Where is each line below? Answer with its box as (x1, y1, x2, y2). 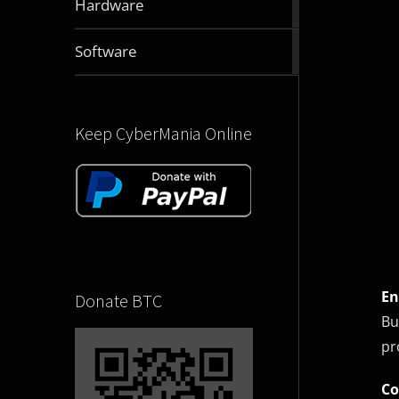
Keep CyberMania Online (74, 122, 252, 145)
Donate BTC (74, 289, 162, 313)
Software (75, 41, 137, 62)
